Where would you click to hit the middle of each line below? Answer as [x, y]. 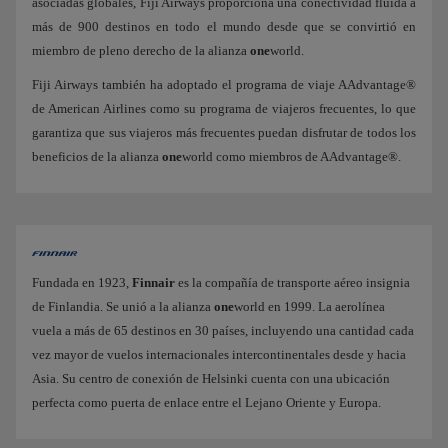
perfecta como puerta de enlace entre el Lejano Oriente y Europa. [206, 403]
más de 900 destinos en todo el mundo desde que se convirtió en [224, 27]
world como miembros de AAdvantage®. [291, 157]
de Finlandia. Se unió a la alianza [123, 307]
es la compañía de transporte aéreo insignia [292, 283]
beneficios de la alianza [97, 157]
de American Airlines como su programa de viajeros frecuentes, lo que [224, 109]
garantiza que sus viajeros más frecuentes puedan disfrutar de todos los [224, 133]
